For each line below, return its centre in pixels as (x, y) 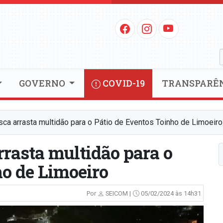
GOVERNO (43, 83)
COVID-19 (123, 83)
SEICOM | (117, 194)
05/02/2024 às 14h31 (170, 194)
